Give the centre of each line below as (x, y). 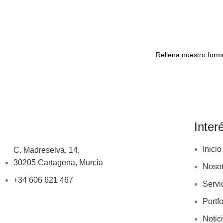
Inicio (212, 149)
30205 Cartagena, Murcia (58, 163)
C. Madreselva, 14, (47, 150)
